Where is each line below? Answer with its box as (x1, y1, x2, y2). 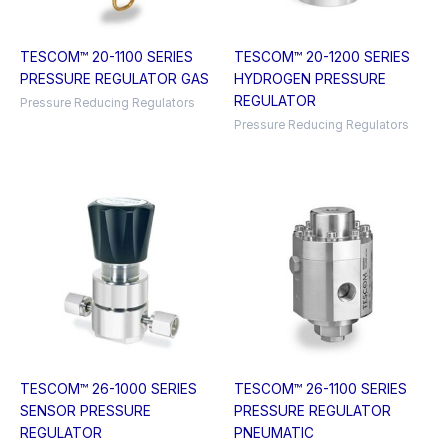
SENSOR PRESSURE (20, 403, 151, 420)
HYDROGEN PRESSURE (234, 70, 386, 87)
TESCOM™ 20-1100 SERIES (20, 48, 193, 65)
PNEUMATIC (234, 425, 314, 442)
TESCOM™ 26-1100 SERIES (234, 381, 407, 398)
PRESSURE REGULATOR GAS (20, 70, 209, 87)
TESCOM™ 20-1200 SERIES (234, 48, 410, 65)
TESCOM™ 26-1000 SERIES (20, 381, 197, 398)
